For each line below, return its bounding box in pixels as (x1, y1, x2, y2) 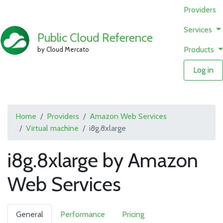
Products (184, 45, 217, 54)
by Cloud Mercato (37, 45, 90, 53)
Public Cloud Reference (37, 30, 153, 45)
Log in (193, 65, 214, 75)
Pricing (122, 210, 144, 219)
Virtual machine (26, 123, 79, 133)
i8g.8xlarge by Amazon (7, 148, 198, 172)
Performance (60, 210, 105, 219)
